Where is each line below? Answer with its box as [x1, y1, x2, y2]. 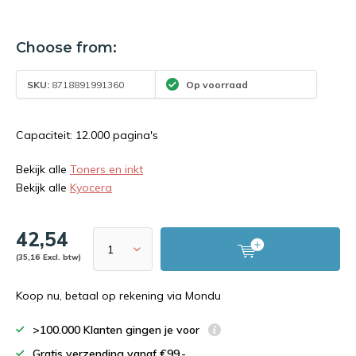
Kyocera [70, 180, 112, 195]
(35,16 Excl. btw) [16, 252, 81, 261]
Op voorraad [184, 78, 249, 91]
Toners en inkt [70, 162, 143, 176]
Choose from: [16, 39, 117, 56]
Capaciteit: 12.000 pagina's [16, 128, 158, 142]
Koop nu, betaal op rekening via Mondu [16, 288, 221, 303]
